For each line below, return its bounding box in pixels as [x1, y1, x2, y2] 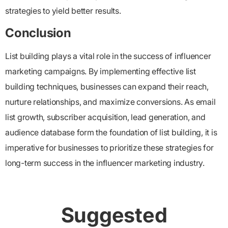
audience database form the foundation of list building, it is [5, 127, 217, 137]
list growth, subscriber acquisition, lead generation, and [5, 111, 206, 122]
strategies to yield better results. [5, 6, 121, 16]
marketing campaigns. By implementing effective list [5, 66, 196, 76]
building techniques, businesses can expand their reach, [5, 81, 209, 92]
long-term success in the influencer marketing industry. [5, 157, 205, 168]
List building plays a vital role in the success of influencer [5, 50, 211, 61]
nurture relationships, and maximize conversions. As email [5, 96, 216, 107]
